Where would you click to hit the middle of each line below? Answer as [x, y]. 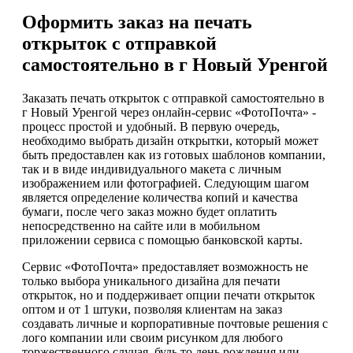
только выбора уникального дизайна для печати [151, 281]
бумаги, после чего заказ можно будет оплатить [149, 211]
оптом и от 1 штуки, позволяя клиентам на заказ [152, 309]
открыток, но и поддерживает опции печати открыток [169, 295]
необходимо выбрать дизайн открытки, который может [170, 140]
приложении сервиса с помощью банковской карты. [162, 240]
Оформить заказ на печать [137, 22]
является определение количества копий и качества [160, 197]
